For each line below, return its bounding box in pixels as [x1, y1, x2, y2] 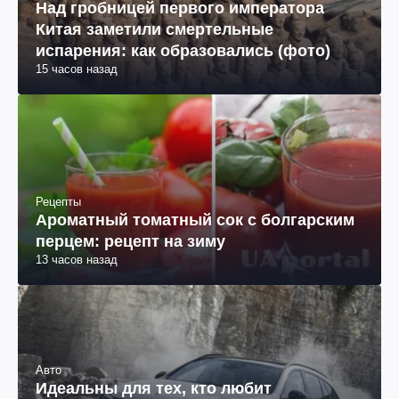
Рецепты [36, 194, 81, 208]
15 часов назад [36, 62, 118, 77]
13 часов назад [36, 252, 118, 266]
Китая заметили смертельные [36, 20, 273, 39]
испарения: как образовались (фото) [36, 42, 330, 61]
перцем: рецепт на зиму [36, 232, 225, 250]
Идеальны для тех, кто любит [36, 379, 272, 397]
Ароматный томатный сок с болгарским [36, 210, 354, 229]
